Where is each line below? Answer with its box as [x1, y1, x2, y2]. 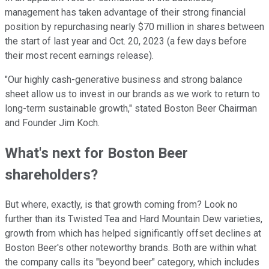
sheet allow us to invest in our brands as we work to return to [5, 88, 260, 100]
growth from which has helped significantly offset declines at [5, 227, 261, 239]
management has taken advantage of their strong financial [5, 6, 246, 18]
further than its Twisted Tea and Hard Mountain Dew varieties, [5, 213, 262, 225]
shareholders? [5, 166, 98, 183]
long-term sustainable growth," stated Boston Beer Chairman [5, 102, 257, 114]
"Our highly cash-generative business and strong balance [5, 73, 243, 85]
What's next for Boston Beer [5, 144, 188, 162]
